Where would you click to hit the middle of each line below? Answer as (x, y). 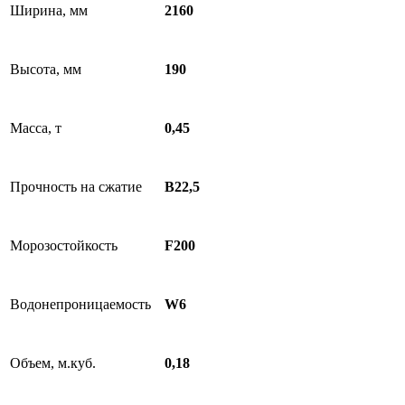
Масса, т (36, 128)
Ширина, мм (49, 10)
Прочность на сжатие (76, 187)
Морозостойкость (64, 245)
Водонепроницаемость (80, 304)
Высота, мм (46, 69)
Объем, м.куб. (53, 363)
